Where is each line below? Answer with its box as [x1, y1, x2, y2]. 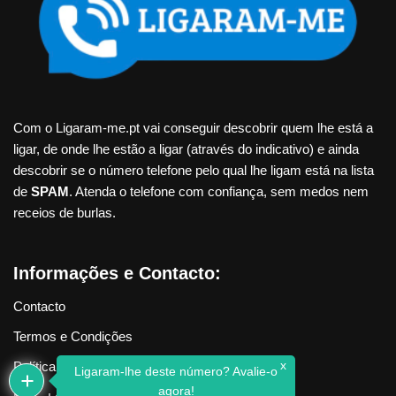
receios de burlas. [13, 205, 116, 220]
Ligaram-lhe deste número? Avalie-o [74, 364, 278, 378]
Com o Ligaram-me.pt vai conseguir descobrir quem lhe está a [13, 120, 373, 135]
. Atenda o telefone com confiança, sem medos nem [69, 184, 369, 199]
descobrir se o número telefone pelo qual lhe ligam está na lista [13, 163, 374, 178]
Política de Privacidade [13, 359, 145, 374]
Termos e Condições [13, 329, 133, 344]
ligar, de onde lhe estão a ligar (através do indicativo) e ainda [13, 141, 359, 156]
